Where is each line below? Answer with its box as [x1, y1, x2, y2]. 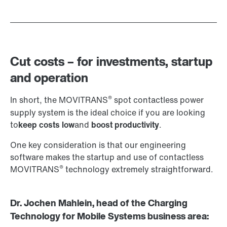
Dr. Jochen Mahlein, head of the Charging [10, 196, 187, 210]
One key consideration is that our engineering [10, 139, 186, 152]
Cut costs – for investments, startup [10, 52, 212, 71]
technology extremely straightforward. [63, 163, 213, 176]
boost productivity [91, 119, 159, 131]
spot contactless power [112, 94, 204, 106]
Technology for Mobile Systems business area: [10, 209, 209, 223]
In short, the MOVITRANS [10, 94, 108, 106]
